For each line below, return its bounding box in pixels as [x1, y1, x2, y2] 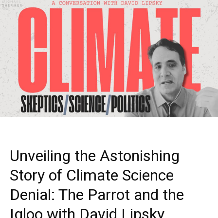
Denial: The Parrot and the [10, 185, 184, 204]
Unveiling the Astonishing [10, 146, 180, 165]
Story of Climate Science [10, 166, 174, 185]
